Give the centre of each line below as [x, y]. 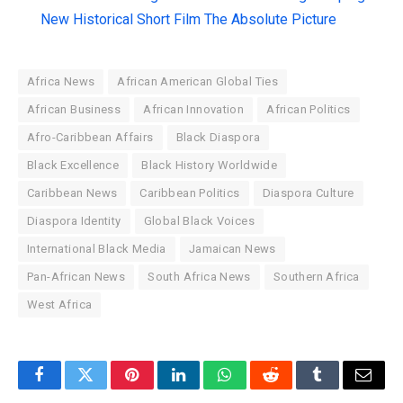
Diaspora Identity [74, 221]
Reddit [291, 388]
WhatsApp [258, 388]
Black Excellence [73, 166]
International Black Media [97, 249]
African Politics [309, 110]
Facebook [70, 388]
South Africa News [199, 277]
